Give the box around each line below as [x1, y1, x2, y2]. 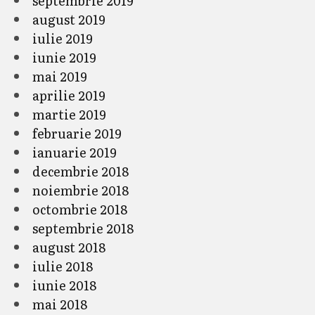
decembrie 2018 [32, 162, 129, 181]
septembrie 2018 [32, 219, 134, 238]
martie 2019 [32, 105, 106, 124]
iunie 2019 [32, 48, 96, 67]
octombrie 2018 [32, 200, 127, 219]
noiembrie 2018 [32, 181, 129, 200]
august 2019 [32, 10, 105, 29]
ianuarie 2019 [32, 143, 117, 162]
